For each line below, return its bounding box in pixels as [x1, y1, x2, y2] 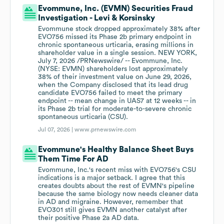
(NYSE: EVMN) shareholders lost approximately [38, 65, 188, 73]
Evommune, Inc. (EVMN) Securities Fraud [38, 4, 193, 13]
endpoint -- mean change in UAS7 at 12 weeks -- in [38, 97, 196, 105]
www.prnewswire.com [74, 126, 136, 133]
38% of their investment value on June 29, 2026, [38, 73, 192, 81]
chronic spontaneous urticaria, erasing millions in [38, 41, 194, 49]
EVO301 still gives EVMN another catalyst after [38, 206, 187, 214]
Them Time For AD [38, 155, 109, 163]
